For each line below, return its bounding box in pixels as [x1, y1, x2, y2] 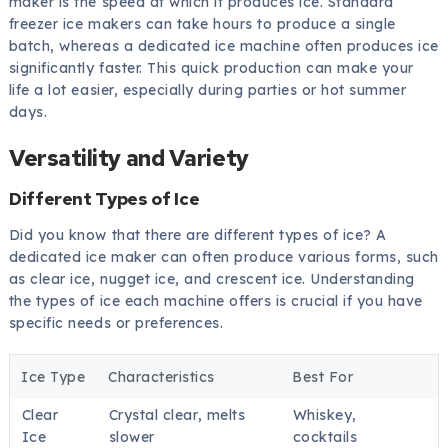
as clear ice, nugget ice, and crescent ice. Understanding [8, 269, 415, 288]
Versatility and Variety [8, 143, 249, 174]
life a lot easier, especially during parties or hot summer [8, 81, 407, 100]
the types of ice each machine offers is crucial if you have [8, 291, 423, 310]
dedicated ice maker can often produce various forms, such [8, 247, 439, 266]
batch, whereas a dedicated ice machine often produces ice [8, 37, 439, 56]
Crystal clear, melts [108, 405, 246, 424]
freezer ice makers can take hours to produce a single [8, 15, 396, 34]
